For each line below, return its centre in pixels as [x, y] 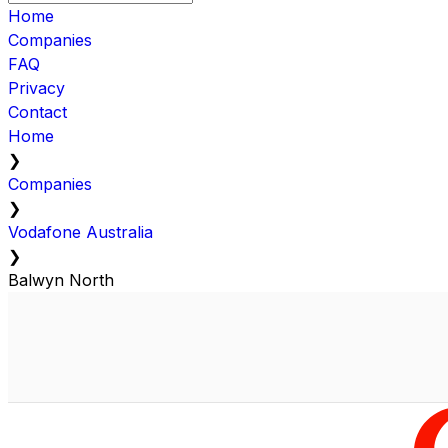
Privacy [36, 87]
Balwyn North [61, 279]
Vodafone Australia [80, 231]
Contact [37, 111]
